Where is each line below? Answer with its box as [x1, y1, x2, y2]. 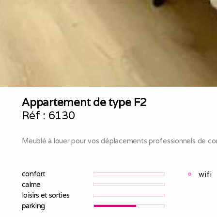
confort [22, 169, 46, 178]
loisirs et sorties [22, 190, 70, 200]
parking [22, 201, 45, 210]
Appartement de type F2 [22, 95, 147, 109]
